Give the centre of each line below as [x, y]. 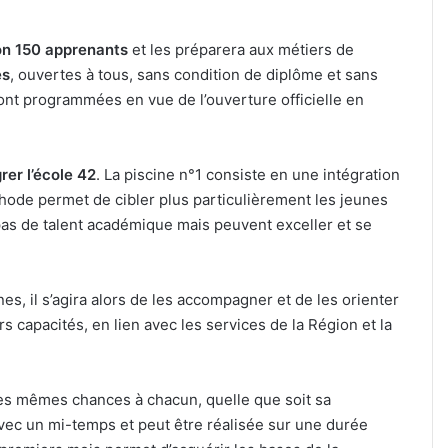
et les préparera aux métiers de [241, 50]
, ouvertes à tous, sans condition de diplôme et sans [194, 75]
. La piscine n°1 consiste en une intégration [248, 175]
